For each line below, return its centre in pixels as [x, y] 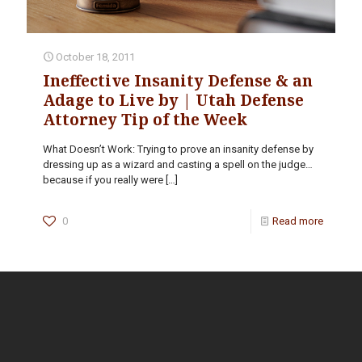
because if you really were [103, 179]
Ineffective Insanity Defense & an [178, 80]
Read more [298, 221]
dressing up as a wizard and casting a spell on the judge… [178, 164]
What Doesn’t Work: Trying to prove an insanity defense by [178, 149]
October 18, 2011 [95, 57]
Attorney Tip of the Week [145, 119]
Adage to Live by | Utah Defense [173, 100]
